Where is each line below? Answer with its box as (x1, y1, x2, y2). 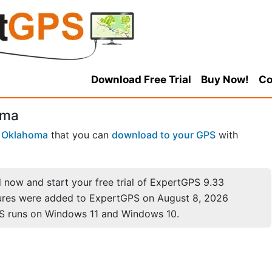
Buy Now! (200, 73, 249, 86)
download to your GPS (112, 129, 216, 141)
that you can (48, 129, 112, 141)
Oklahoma (1, 129, 48, 141)
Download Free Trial (90, 73, 191, 86)
